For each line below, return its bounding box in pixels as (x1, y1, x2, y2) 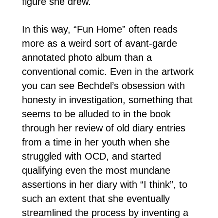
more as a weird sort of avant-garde (21, 37, 177, 49)
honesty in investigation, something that (21, 94, 193, 105)
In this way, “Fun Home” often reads (21, 23, 178, 35)
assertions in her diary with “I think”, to (21, 179, 187, 190)
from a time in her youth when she (21, 136, 170, 147)
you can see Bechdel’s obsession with (21, 80, 185, 91)
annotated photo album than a (21, 52, 152, 63)
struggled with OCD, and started (21, 150, 161, 162)
